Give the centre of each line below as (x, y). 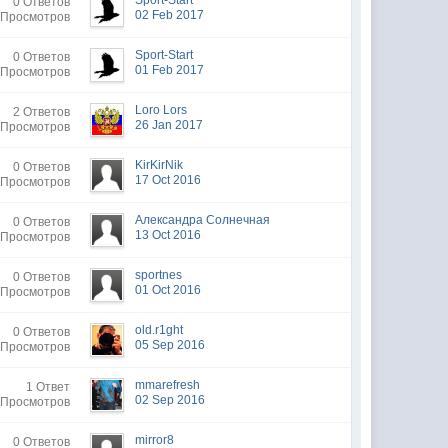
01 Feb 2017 (170, 70)
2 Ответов (42, 112)
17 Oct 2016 (168, 180)
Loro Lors (161, 110)
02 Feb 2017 (170, 15)
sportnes (159, 275)
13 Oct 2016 (168, 235)
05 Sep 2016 (170, 345)
